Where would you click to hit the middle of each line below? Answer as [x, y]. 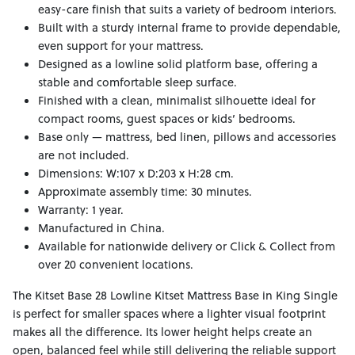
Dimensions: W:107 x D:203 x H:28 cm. [136, 174]
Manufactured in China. [101, 228]
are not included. [84, 155]
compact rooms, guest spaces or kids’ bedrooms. [167, 119]
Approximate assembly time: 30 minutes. [145, 192]
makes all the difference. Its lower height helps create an [162, 332]
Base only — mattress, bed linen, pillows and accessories [187, 137]
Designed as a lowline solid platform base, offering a [178, 64]
